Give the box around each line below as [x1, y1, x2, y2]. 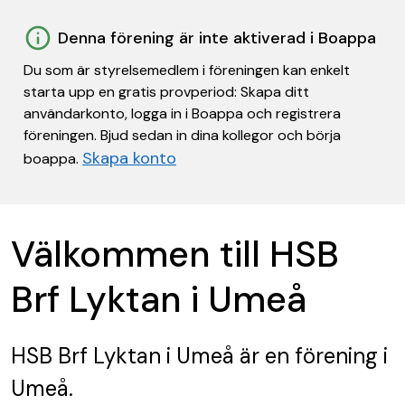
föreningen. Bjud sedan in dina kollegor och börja [24, 126, 341, 145]
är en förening [234, 342, 378, 370]
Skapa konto [82, 147, 176, 169]
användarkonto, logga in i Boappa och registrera [24, 104, 341, 123]
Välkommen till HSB [11, 231, 339, 278]
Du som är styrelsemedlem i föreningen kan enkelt [24, 61, 350, 80]
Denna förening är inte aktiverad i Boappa [58, 27, 376, 49]
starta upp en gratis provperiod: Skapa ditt [24, 82, 309, 101]
